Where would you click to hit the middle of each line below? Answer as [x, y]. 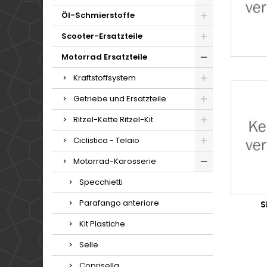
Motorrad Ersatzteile [104, 57]
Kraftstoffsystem [105, 78]
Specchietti [101, 182]
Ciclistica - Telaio [106, 140]
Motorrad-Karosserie [115, 161]
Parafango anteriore [119, 203]
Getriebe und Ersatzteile [120, 99]
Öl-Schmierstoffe [98, 15]
